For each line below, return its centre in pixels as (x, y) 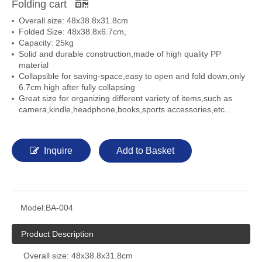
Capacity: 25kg (46, 43)
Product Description (57, 234)
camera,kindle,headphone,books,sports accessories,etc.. (124, 109)
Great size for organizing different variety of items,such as (125, 98)
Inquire (58, 151)
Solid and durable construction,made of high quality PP (120, 54)
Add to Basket (145, 151)
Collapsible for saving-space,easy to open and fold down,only (132, 76)
